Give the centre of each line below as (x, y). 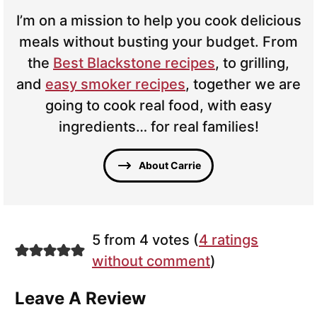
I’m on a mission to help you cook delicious (158, 20)
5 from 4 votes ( (145, 240)
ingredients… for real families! (158, 126)
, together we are (243, 84)
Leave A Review (80, 298)
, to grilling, (252, 63)
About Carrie (170, 165)
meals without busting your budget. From (158, 41)
